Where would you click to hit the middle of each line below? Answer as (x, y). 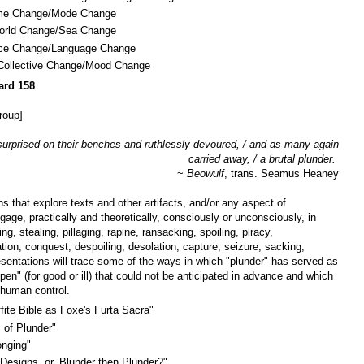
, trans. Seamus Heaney (282, 173)
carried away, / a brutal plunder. (264, 158)
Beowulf (206, 173)
